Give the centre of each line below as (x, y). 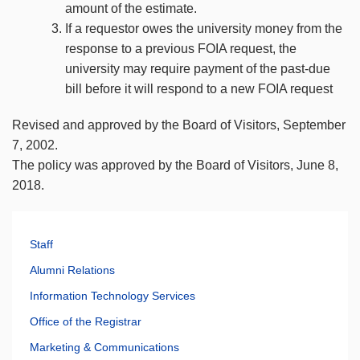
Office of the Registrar (86, 321)
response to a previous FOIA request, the (181, 48)
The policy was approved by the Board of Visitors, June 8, (175, 165)
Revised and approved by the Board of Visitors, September (179, 125)
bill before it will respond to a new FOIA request (199, 88)
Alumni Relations (72, 270)
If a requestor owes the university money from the (204, 28)
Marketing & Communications (104, 347)
